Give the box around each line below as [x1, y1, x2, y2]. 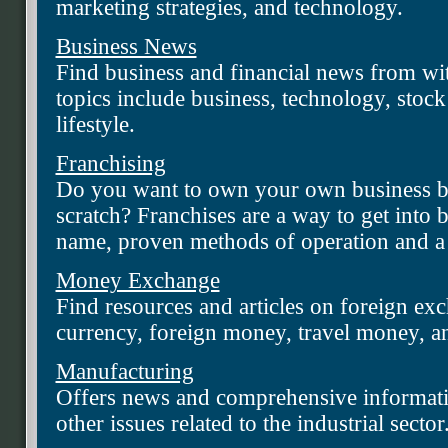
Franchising [55, 151, 166, 177]
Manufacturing [55, 359, 194, 385]
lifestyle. [55, 112, 135, 138]
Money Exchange [55, 268, 220, 294]
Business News [55, 34, 197, 60]
